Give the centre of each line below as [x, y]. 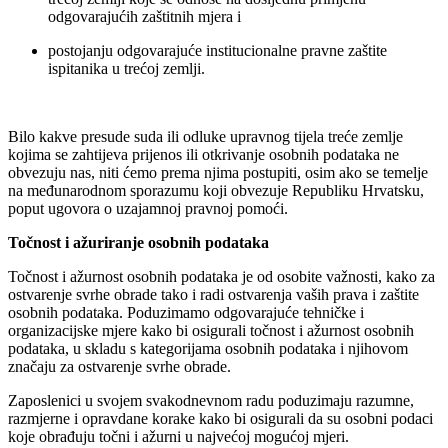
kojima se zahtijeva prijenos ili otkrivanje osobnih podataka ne [203, 154]
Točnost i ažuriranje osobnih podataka [138, 242]
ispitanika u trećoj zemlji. [126, 68]
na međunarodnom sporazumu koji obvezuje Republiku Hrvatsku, [216, 190]
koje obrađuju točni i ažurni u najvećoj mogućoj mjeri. [178, 436]
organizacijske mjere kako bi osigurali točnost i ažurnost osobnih [211, 330]
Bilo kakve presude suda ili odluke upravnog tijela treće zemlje [205, 136]
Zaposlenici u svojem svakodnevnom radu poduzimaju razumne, [211, 400]
